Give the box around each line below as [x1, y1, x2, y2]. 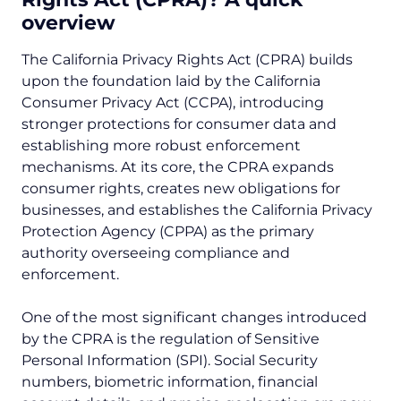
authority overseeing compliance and [21, 244, 290, 262]
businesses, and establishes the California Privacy [21, 201, 372, 219]
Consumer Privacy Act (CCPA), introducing [21, 94, 324, 112]
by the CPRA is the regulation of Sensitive [21, 330, 320, 348]
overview [21, 11, 115, 36]
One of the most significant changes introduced [21, 309, 367, 327]
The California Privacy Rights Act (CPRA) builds [21, 51, 353, 69]
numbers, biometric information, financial [21, 373, 318, 391]
